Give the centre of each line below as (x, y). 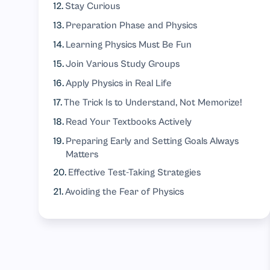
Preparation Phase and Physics (132, 25)
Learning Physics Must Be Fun (129, 45)
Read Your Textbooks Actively (129, 122)
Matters (82, 154)
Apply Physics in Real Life (119, 83)
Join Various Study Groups (123, 64)
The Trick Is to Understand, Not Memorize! (153, 102)
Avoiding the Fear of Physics (125, 192)
